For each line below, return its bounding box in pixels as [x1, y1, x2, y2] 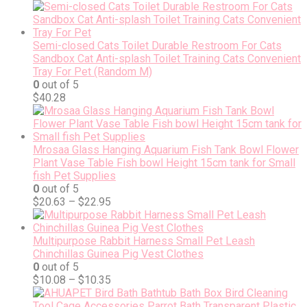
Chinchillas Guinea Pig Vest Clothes [33, 247, 204, 261]
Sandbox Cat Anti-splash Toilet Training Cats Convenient [33, 52, 301, 66]
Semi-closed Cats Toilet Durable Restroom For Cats [33, 39, 282, 53]
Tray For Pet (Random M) [33, 65, 152, 79]
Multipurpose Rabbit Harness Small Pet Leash [33, 234, 255, 248]
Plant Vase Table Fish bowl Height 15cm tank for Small [33, 156, 295, 170]
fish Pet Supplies [33, 169, 116, 183]
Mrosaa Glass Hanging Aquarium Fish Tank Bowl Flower [33, 143, 299, 157]
